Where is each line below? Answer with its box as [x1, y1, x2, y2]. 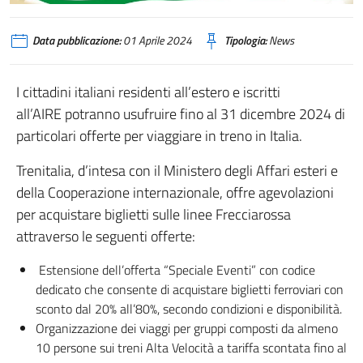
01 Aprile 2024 [121, 32, 192, 49]
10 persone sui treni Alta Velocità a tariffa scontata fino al [36, 338, 347, 358]
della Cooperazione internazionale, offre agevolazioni [16, 181, 334, 204]
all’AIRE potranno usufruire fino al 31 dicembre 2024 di [16, 103, 345, 126]
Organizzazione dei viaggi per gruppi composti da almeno [36, 318, 338, 339]
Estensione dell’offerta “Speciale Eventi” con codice [36, 260, 315, 280]
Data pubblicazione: [32, 32, 121, 49]
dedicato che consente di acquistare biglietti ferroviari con [36, 280, 344, 300]
